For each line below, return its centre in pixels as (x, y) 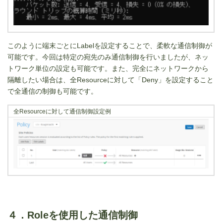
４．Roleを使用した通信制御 (73, 215)
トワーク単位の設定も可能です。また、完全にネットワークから (108, 68)
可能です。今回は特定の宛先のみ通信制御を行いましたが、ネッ (108, 57)
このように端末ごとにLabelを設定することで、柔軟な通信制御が (110, 45)
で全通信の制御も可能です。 (53, 91)
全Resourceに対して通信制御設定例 (62, 111)
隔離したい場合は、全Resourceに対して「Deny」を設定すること (111, 80)
